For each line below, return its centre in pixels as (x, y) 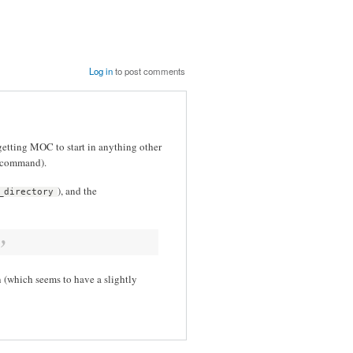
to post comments (149, 71)
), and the (77, 190)
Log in (101, 71)
